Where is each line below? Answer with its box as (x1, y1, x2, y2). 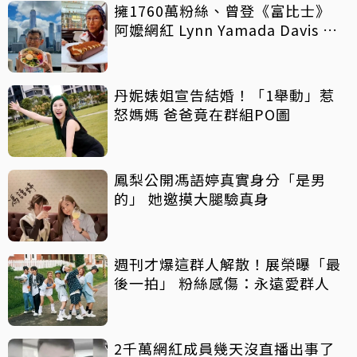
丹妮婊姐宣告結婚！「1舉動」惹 (114, 84, 335, 106)
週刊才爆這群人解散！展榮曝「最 (114, 253, 341, 275)
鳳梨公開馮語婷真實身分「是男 (114, 169, 326, 190)
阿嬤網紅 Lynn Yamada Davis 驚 (114, 19, 338, 41)
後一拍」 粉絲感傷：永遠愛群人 (114, 273, 330, 294)
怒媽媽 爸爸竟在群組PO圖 (114, 104, 291, 125)
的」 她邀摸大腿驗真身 (148, 188, 269, 210)
